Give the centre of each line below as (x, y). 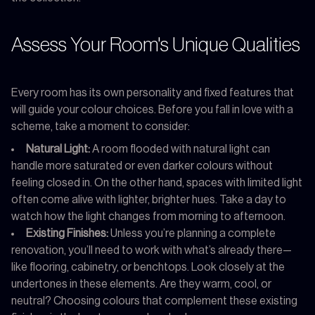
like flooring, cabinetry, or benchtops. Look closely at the (148, 267)
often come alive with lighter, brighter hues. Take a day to (149, 199)
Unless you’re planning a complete (192, 233)
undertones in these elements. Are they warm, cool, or (141, 284)
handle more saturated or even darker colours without (142, 166)
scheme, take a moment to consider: (101, 126)
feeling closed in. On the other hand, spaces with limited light (157, 182)
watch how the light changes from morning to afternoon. (148, 216)
